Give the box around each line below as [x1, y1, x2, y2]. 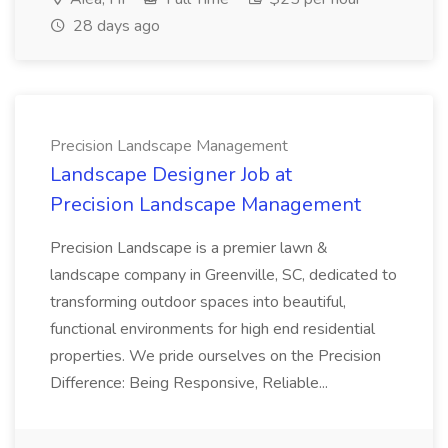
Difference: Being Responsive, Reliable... [50, 372, 328, 394]
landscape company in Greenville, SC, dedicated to [50, 264, 397, 286]
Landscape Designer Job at [50, 161, 292, 188]
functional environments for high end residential [50, 318, 375, 340]
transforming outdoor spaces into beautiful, [50, 291, 346, 313]
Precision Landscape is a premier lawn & [50, 237, 328, 259]
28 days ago [69, 15, 160, 37]
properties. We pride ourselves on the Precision [50, 345, 381, 367]
